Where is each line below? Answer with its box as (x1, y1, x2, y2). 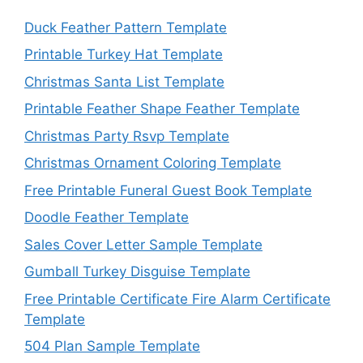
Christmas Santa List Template (24, 73, 224, 90)
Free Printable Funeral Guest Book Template (24, 181, 312, 199)
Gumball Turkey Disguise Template (24, 263, 250, 280)
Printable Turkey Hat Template (24, 46, 223, 63)
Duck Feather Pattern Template (24, 19, 227, 36)
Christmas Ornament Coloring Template (24, 155, 281, 172)
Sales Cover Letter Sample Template (24, 236, 263, 253)
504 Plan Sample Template (24, 338, 200, 355)
